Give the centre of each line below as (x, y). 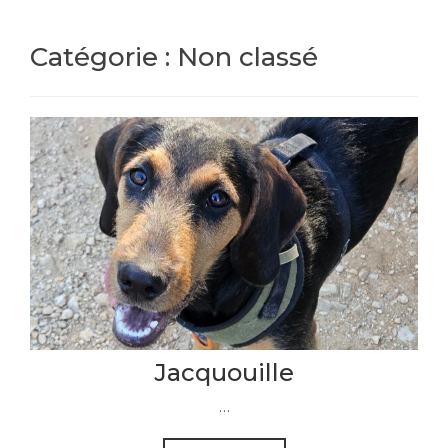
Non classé (247, 56)
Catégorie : (103, 56)
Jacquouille (224, 372)
